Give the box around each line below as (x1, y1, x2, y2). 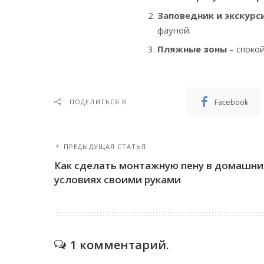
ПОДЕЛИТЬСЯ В (70, 97, 127, 107)
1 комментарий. (70, 237, 169, 253)
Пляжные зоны (157, 43, 227, 55)
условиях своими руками (54, 173, 181, 187)
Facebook (214, 97, 249, 108)
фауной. (157, 24, 191, 37)
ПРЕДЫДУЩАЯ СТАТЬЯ (64, 142, 146, 151)
